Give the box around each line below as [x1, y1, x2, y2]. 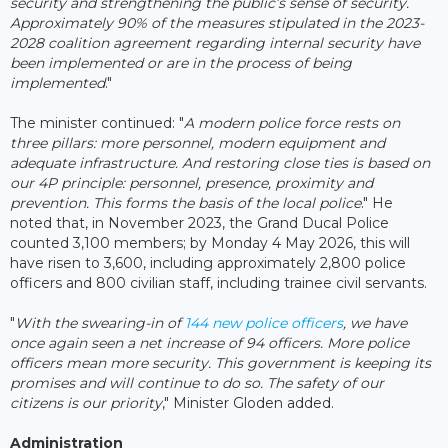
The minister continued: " [10, 113, 184, 132]
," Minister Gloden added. [162, 393, 334, 412]
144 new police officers [185, 313, 343, 332]
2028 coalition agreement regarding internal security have [10, 33, 420, 52]
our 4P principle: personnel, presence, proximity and [10, 173, 373, 192]
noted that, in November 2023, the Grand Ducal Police [10, 213, 389, 232]
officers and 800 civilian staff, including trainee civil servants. [10, 273, 427, 292]
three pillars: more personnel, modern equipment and [10, 133, 385, 152]
